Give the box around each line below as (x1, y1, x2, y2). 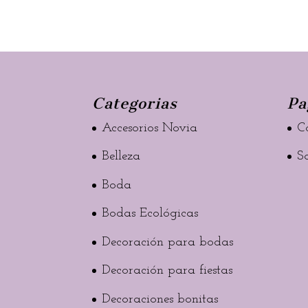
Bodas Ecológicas (102, 207, 199, 220)
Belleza (102, 150, 141, 163)
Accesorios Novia (102, 121, 198, 135)
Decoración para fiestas (102, 264, 233, 277)
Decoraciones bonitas (102, 292, 219, 306)
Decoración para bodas (102, 235, 234, 249)
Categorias (92, 93, 178, 113)
